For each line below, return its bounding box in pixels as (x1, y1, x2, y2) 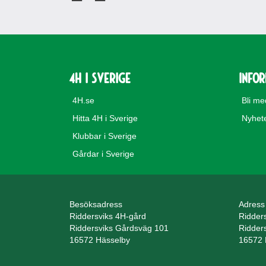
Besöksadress (69, 199, 122, 209)
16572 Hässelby (69, 235, 130, 245)
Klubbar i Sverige (72, 131, 137, 141)
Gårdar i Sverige (72, 149, 134, 159)
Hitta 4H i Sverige (72, 113, 138, 123)
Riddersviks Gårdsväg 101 (69, 223, 169, 233)
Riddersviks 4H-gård (69, 211, 146, 221)
